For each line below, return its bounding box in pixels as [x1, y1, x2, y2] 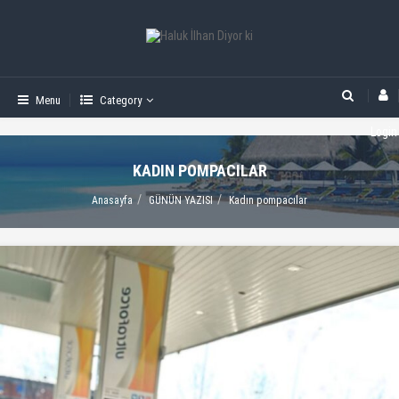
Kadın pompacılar [229, 194, 307, 207]
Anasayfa [92, 194, 133, 207]
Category [100, 94, 142, 107]
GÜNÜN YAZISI [149, 194, 213, 207]
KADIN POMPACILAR [132, 161, 267, 180]
